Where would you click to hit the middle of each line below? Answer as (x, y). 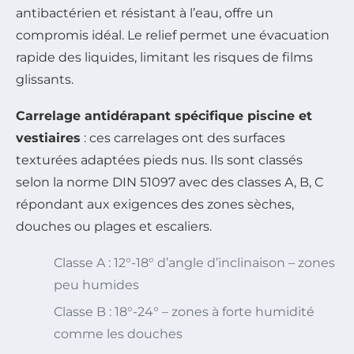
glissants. (45, 80)
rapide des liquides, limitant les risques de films (164, 58)
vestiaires (48, 138)
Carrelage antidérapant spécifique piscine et (164, 116)
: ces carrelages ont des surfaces (183, 138)
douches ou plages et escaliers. (114, 227)
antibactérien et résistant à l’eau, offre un (145, 13)
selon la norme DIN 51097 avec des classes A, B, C (169, 183)
